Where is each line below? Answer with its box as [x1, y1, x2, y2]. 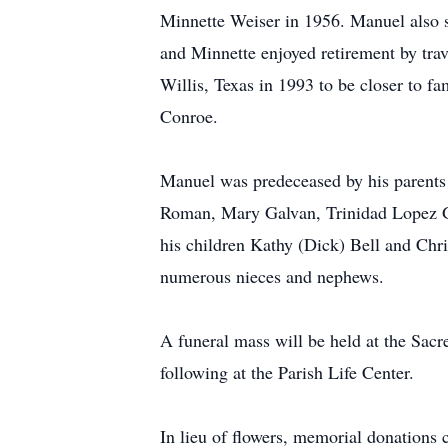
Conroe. [160, 104, 218, 128]
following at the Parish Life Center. [160, 360, 414, 384]
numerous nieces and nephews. [160, 264, 384, 288]
